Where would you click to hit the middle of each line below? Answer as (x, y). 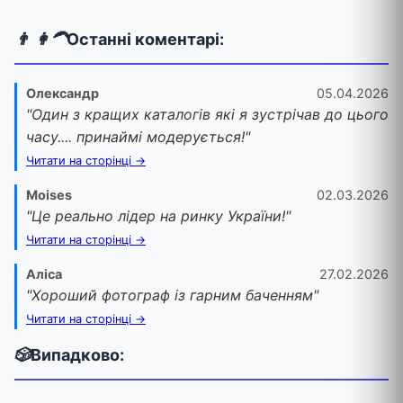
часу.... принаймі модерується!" (138, 137)
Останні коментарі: (145, 40)
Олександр (63, 94)
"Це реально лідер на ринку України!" (158, 216)
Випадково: (77, 355)
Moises (49, 195)
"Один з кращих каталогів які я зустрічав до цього (207, 115)
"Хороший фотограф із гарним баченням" (172, 296)
